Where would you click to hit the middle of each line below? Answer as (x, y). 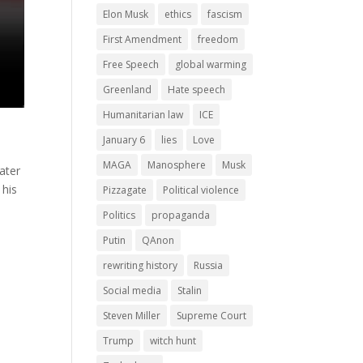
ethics (178, 14)
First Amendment (143, 39)
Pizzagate (125, 190)
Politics (120, 215)
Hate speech (197, 90)
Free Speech (131, 64)
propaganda (181, 215)
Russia (209, 265)
